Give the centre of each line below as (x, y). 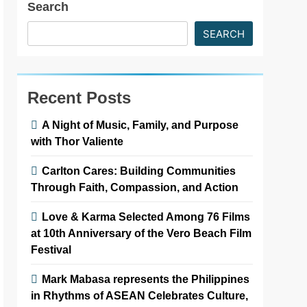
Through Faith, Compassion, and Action (135, 187)
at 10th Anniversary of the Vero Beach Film (142, 233)
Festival (51, 249)
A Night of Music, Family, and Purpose (140, 124)
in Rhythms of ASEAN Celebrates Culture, (140, 295)
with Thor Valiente (77, 141)
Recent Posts (79, 97)
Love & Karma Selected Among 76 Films (146, 216)
